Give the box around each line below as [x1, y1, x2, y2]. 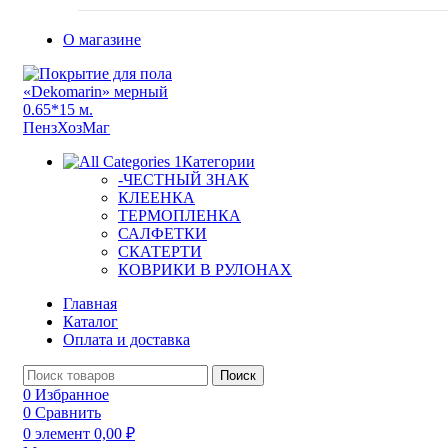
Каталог [63, 312, 118, 330]
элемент [35, 424, 90, 442]
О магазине [63, 30, 141, 48]
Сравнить [35, 403, 101, 421]
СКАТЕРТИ [118, 242, 202, 260]
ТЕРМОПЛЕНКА [118, 206, 241, 224]
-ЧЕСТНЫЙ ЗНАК [118, 170, 249, 188]
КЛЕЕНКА [118, 188, 195, 206]
